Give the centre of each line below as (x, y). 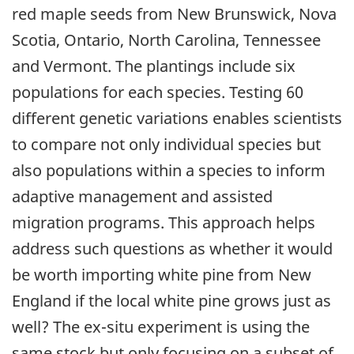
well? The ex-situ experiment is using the (161, 326)
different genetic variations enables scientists (177, 118)
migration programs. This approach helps (164, 222)
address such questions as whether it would (172, 248)
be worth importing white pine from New (162, 274)
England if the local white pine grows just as (171, 300)
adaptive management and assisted (142, 196)
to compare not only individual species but (166, 144)
